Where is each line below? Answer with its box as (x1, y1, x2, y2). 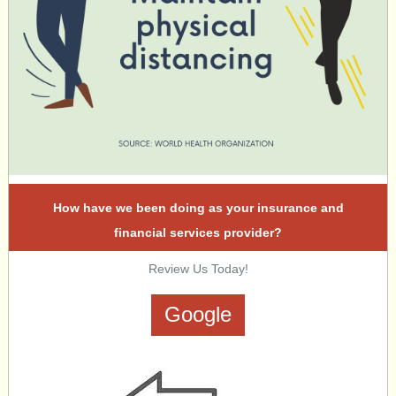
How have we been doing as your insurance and (52, 201, 344, 215)
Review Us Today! (148, 262, 248, 276)
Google (164, 302, 232, 326)
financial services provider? (114, 225, 282, 240)
